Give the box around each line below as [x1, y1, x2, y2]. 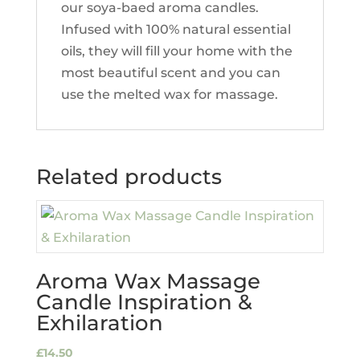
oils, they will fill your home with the [60, 43, 292, 59]
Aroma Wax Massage [35, 268, 260, 294]
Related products [35, 164, 222, 190]
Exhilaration [35, 310, 163, 336]
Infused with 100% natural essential [60, 22, 291, 37]
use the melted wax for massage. [60, 87, 278, 102]
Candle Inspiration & [35, 289, 252, 315]
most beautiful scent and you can [60, 65, 280, 80]
